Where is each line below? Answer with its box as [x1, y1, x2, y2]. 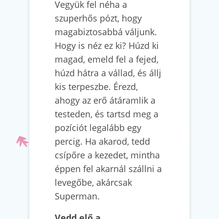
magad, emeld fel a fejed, [55, 53, 158, 65]
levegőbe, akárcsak [55, 176, 132, 188]
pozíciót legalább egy [55, 122, 141, 133]
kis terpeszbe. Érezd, [55, 81, 138, 92]
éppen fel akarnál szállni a [55, 163, 162, 175]
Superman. [55, 190, 100, 202]
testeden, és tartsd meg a [55, 108, 158, 120]
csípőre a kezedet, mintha [55, 149, 160, 161]
